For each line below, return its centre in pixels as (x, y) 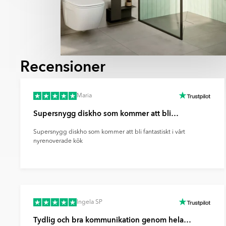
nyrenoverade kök (58, 142)
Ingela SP (90, 203)
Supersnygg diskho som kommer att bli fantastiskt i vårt (109, 132)
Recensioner (63, 67)
